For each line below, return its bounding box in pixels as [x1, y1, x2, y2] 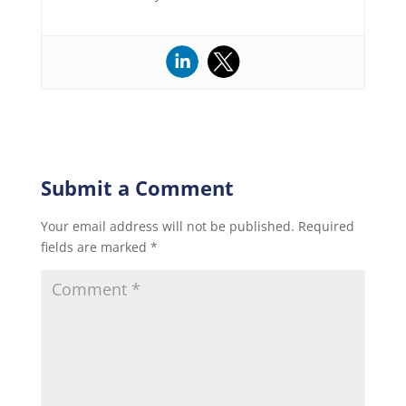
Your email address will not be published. [40, 217, 295, 235]
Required [297, 217, 354, 235]
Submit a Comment [40, 173, 234, 201]
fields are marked [40, 237, 150, 256]
